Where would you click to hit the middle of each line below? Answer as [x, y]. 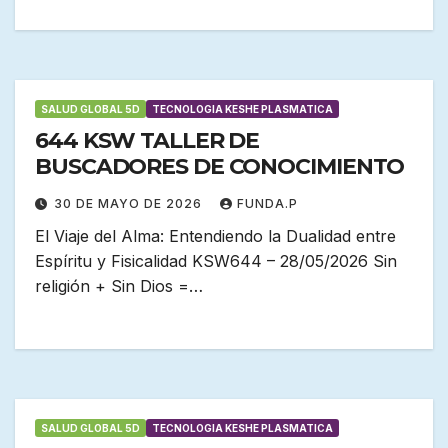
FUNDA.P [267, 204]
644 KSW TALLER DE [147, 141]
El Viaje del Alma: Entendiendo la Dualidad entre [215, 236]
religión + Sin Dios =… [119, 286]
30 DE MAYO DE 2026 [130, 204]
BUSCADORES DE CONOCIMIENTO [220, 167]
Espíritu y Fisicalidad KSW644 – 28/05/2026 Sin [216, 261]
